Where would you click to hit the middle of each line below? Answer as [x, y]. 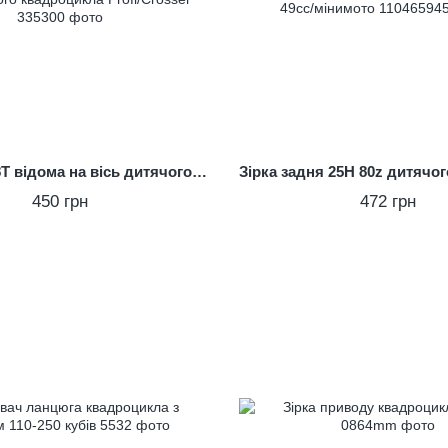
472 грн [388, 201]
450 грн [59, 201]
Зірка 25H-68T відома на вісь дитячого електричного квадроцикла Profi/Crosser [199, 171]
